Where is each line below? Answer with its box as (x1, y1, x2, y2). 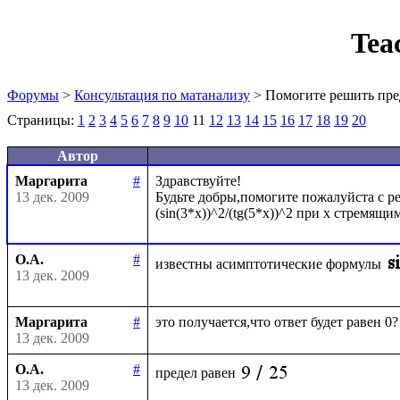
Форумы (7, 87, 59, 103)
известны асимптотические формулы (155, 255, 381, 271)
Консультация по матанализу (74, 87, 250, 103)
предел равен (155, 364, 236, 380)
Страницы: (7, 112, 78, 128)
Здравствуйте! (155, 172, 241, 188)
